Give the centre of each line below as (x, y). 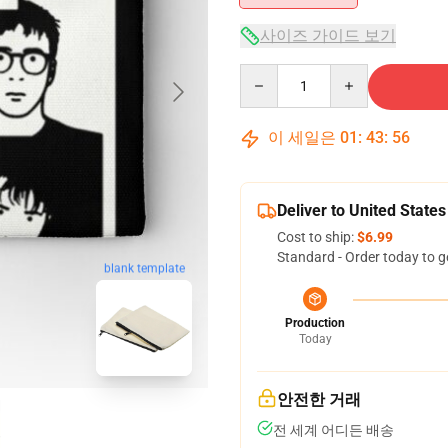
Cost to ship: (317, 237)
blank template (144, 268)
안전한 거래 (319, 399)
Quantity (266, 73)
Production (315, 323)
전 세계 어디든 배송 (333, 430)
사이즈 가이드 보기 (328, 35)
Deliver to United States (361, 210)
